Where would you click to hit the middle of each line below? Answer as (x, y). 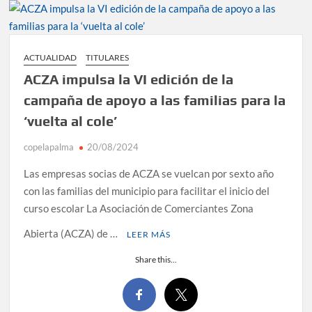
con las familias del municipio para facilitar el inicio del (147, 191)
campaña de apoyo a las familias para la (155, 100)
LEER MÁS (149, 235)
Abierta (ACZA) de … (72, 234)
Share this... (156, 260)
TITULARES (108, 58)
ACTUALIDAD (50, 58)
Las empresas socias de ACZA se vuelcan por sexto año (149, 174)
